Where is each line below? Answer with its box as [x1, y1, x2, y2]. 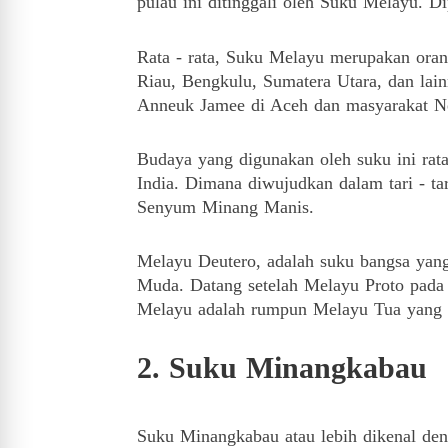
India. [137, 173, 185, 193]
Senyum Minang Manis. [137, 197, 314, 217]
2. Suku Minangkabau [137, 351, 427, 384]
